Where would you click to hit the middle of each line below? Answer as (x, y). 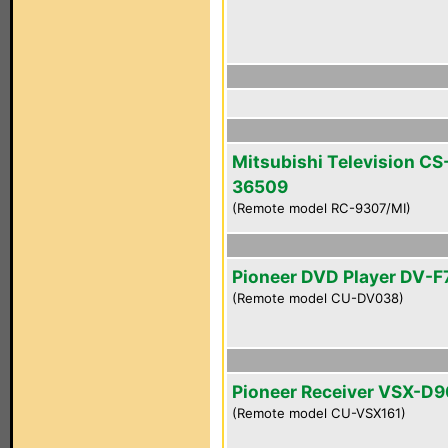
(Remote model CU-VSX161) (319, 413)
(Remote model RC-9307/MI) (321, 208)
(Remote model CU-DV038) (318, 298)
